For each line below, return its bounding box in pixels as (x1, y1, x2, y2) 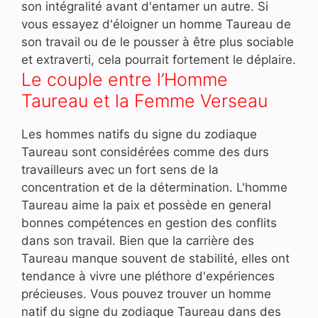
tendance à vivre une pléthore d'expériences (21, 268, 275, 283)
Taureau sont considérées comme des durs (21, 144, 269, 159)
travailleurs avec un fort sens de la (21, 162, 219, 177)
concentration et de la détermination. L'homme (21, 180, 287, 194)
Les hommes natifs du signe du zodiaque (21, 126, 257, 141)
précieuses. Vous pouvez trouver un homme (21, 286, 271, 301)
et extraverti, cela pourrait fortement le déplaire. (21, 52, 296, 67)
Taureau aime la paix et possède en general (21, 197, 271, 212)
